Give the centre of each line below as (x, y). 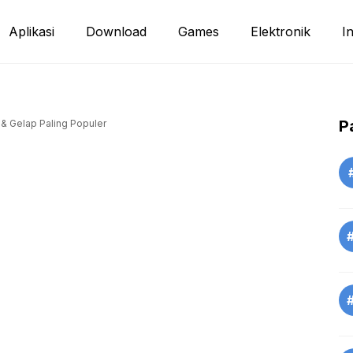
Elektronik (281, 32)
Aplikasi (32, 32)
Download (116, 32)
